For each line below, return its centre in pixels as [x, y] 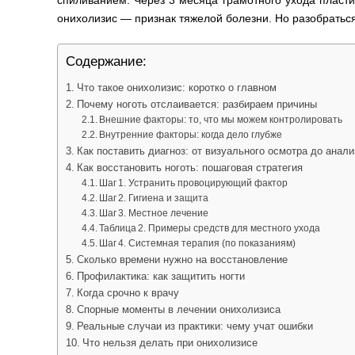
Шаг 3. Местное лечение [154, 214]
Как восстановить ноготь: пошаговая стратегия [189, 168]
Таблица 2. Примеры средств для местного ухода [210, 229]
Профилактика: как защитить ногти [160, 277]
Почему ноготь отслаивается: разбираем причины [197, 105]
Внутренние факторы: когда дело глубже [191, 135]
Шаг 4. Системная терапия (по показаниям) [198, 244]
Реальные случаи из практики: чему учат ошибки [195, 326]
